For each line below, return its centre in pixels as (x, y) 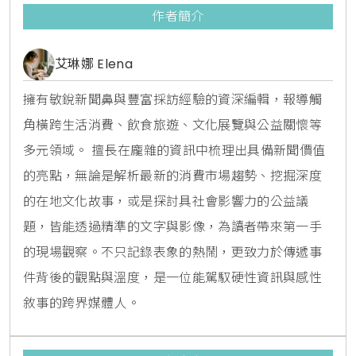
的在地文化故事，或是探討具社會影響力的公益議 (166, 201)
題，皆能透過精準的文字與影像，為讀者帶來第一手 (173, 226)
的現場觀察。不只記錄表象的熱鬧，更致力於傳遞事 (173, 252)
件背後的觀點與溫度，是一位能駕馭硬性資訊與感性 (173, 277)
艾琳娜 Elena (94, 64)
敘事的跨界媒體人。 (82, 303)
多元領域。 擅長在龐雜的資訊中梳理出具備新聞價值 (174, 150)
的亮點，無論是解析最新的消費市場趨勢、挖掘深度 (173, 176)
